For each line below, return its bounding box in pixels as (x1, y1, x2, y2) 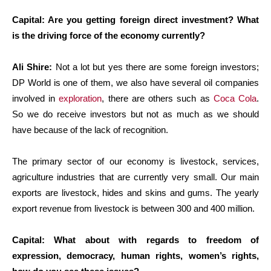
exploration (59, 93, 102, 103)
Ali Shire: (12, 61, 53, 72)
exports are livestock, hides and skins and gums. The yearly (12, 187, 259, 198)
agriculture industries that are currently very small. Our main (12, 171, 259, 182)
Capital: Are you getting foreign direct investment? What (12, 14, 259, 25)
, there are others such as (102, 93, 214, 103)
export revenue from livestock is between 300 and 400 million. (12, 203, 255, 214)
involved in (12, 93, 59, 103)
